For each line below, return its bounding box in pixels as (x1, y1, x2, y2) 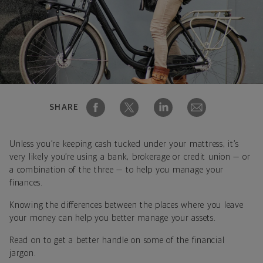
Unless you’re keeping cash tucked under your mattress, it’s (9, 139, 239, 149)
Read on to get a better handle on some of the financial (9, 235, 225, 245)
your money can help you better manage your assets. (9, 213, 216, 222)
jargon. (9, 248, 36, 258)
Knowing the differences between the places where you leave (9, 200, 244, 210)
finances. (9, 178, 43, 187)
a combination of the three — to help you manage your (9, 165, 224, 174)
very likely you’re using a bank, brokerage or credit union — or (9, 152, 251, 161)
